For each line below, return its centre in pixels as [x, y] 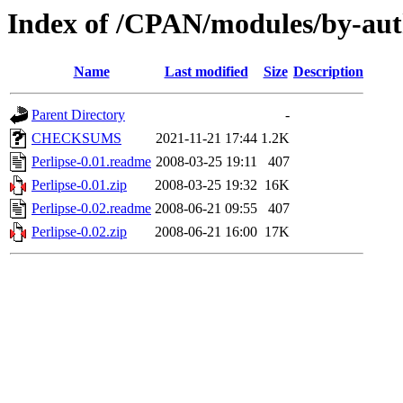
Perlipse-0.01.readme [91, 162]
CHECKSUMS [76, 139]
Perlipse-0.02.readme [91, 209]
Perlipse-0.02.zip [79, 232]
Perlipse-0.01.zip [79, 185]
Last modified [206, 72]
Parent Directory [78, 115]
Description [328, 72]
